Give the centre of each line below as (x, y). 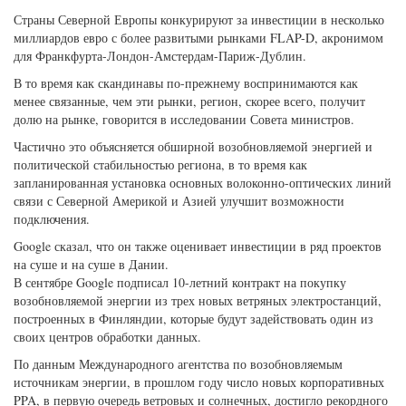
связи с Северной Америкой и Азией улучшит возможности (179, 201)
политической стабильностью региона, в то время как (160, 164)
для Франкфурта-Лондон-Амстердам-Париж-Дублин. (160, 56)
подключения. (52, 219)
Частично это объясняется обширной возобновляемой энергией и (193, 146)
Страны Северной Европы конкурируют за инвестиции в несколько (199, 19)
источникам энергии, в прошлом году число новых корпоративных (199, 382)
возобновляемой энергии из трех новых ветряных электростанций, (198, 300)
